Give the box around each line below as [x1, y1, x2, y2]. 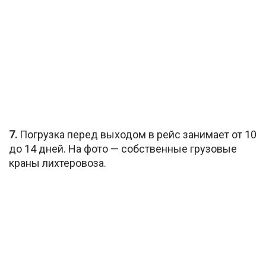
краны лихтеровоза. [9, 156, 106, 169]
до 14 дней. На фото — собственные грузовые [9, 142, 237, 155]
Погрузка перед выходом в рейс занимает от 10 [17, 128, 256, 141]
